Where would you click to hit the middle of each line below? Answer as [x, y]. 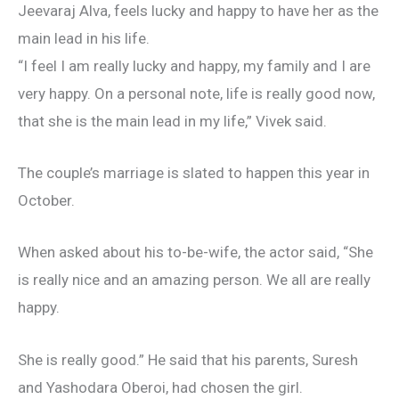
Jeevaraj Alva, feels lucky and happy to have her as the [198, 11]
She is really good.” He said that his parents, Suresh [188, 359]
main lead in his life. [84, 38]
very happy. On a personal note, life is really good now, [196, 94]
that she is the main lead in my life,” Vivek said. [172, 121]
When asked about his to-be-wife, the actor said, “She [195, 252]
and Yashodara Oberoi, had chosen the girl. [160, 387]
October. [46, 201]
